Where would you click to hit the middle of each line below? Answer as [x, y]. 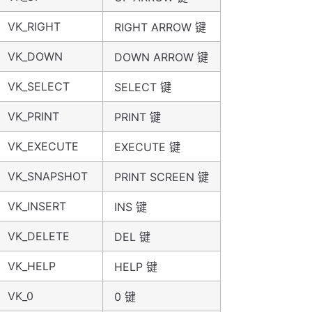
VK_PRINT [33, 116]
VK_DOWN [35, 56]
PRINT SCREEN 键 [162, 177]
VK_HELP [32, 266]
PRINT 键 [138, 117]
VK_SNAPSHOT [48, 176]
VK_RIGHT [34, 26]
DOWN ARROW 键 [161, 57]
